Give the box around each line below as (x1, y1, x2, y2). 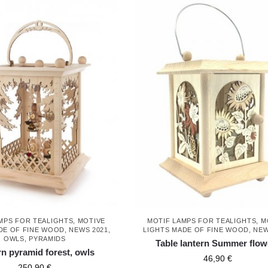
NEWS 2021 (69, 226, 108, 234)
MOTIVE (77, 217, 105, 225)
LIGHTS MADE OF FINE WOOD (143, 226, 249, 234)
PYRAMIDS (29, 235, 66, 243)
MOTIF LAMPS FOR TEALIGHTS (147, 217, 257, 225)
